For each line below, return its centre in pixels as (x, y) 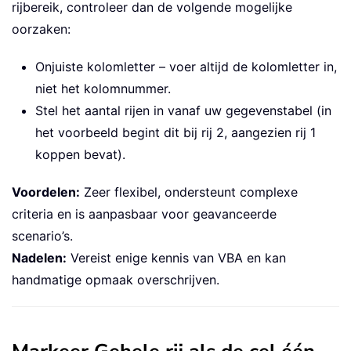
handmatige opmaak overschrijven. (116, 280)
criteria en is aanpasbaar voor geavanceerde (144, 214)
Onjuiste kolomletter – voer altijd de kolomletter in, (186, 67)
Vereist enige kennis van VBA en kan (176, 258)
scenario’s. (42, 236)
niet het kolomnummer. (103, 89)
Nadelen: (39, 258)
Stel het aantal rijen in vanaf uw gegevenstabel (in (183, 111)
